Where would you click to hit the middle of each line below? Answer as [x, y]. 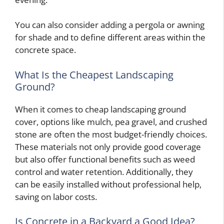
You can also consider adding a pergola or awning [110, 25]
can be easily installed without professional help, [108, 184]
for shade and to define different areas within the [110, 37]
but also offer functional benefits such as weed [105, 159]
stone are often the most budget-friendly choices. [111, 134]
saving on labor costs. [56, 196]
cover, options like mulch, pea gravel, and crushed [111, 121]
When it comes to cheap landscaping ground [100, 109]
